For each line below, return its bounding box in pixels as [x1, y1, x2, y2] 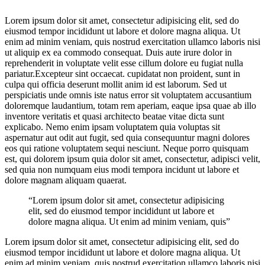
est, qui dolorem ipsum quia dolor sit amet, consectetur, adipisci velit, [5, 153, 260, 164]
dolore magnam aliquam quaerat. [5, 174, 127, 185]
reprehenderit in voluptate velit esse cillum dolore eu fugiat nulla [5, 57, 243, 68]
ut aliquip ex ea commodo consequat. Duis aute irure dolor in [5, 47, 232, 57]
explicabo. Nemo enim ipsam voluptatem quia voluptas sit [5, 121, 220, 132]
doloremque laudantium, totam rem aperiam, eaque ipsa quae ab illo [5, 100, 256, 111]
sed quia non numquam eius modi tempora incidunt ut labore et [5, 164, 239, 174]
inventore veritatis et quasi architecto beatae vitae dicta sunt [5, 111, 224, 121]
